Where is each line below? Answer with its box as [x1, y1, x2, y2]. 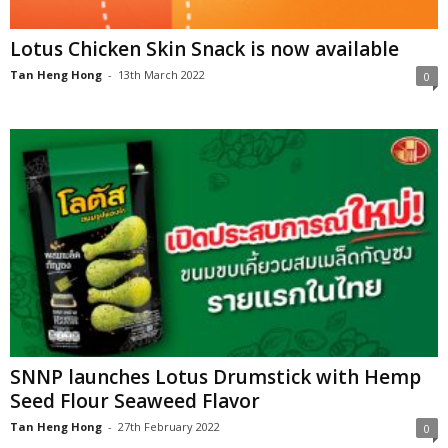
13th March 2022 [118, 66, 205, 82]
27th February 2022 [118, 418, 220, 434]
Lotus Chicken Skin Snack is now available [10, 35, 399, 62]
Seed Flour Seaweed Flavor [10, 387, 260, 414]
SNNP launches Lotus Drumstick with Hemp [10, 363, 421, 390]
